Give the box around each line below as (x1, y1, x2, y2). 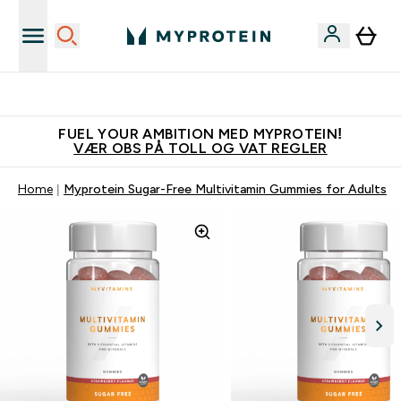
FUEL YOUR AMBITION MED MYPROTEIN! (58, 126, 343, 141)
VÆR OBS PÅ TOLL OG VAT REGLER (73, 141, 328, 156)
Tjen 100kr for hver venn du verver (112, 87, 311, 101)
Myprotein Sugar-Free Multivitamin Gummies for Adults (64, 182, 387, 196)
